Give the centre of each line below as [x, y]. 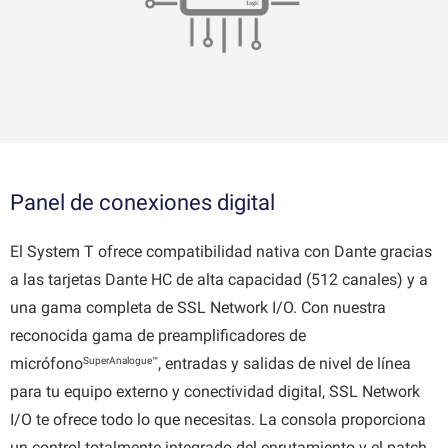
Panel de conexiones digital [145, 202]
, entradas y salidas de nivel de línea [284, 363]
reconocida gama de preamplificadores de [158, 335]
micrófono [46, 363]
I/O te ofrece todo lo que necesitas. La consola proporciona [218, 419]
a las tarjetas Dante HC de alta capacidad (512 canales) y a [219, 279]
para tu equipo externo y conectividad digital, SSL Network [215, 391]
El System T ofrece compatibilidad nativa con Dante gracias [221, 251]
